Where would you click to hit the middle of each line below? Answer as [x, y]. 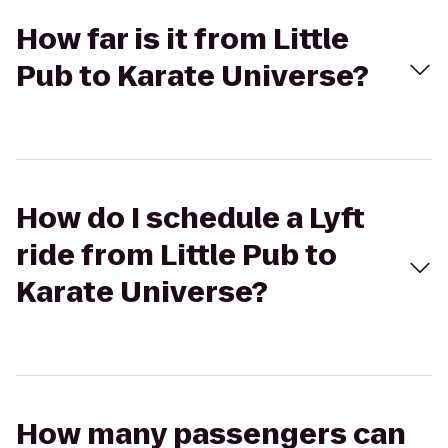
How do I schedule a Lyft [190, 218]
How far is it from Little [182, 39]
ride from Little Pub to [176, 255]
